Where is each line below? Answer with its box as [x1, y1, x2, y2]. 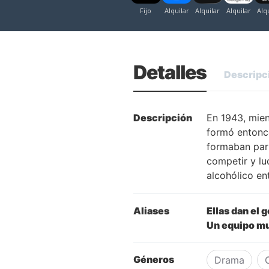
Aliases [133, 205, 169, 217]
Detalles [133, 61, 207, 85]
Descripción [133, 112, 192, 124]
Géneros [133, 253, 174, 266]
